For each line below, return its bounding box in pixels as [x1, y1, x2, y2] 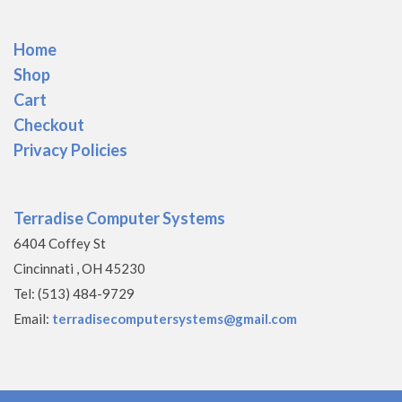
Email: [13, 310, 52, 328]
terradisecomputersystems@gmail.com [52, 310, 297, 328]
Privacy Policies [13, 140, 127, 161]
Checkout [13, 115, 84, 135]
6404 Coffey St [13, 235, 106, 252]
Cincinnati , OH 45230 [13, 260, 145, 277]
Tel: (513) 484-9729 [13, 285, 135, 302]
